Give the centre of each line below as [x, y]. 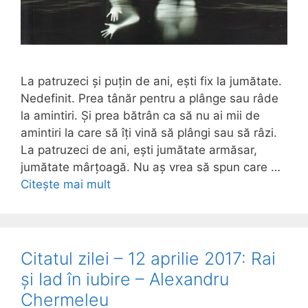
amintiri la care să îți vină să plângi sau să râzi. [149, 132]
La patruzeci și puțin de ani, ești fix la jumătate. [151, 81]
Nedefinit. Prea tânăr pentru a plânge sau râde [150, 98]
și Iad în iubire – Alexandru [125, 279]
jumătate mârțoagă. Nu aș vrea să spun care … [151, 167]
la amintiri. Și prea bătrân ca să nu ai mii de [140, 115]
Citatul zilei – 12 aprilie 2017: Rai [148, 258]
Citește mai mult [66, 184]
